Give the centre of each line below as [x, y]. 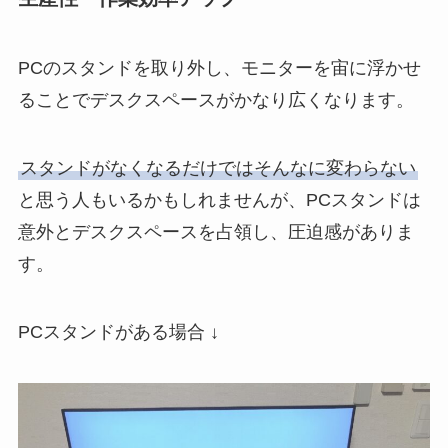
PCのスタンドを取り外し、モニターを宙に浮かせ [219, 67]
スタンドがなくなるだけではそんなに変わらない [217, 167]
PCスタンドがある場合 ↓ [118, 331]
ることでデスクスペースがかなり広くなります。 [215, 99]
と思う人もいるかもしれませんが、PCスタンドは [219, 199]
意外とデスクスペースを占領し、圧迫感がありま [215, 231]
